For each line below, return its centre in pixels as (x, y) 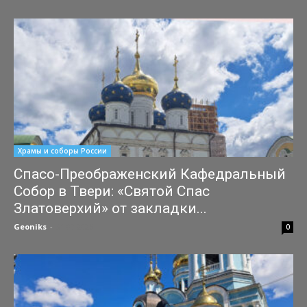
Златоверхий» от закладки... (110, 208)
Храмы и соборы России (62, 150)
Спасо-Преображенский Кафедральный (150, 174)
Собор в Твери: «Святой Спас (112, 191)
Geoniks (30, 226)
